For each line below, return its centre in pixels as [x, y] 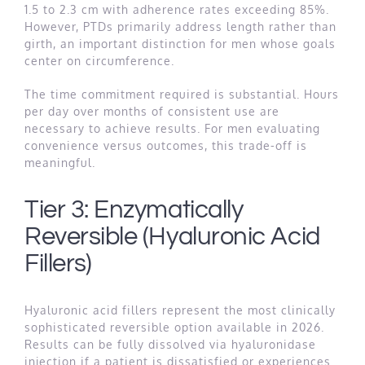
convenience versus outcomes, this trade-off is [166, 146]
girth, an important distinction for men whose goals [180, 44]
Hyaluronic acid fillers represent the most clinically [180, 310]
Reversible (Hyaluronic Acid [172, 236]
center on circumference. [99, 61]
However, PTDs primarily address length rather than [180, 27]
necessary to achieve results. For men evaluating [172, 129]
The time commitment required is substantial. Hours [182, 95]
